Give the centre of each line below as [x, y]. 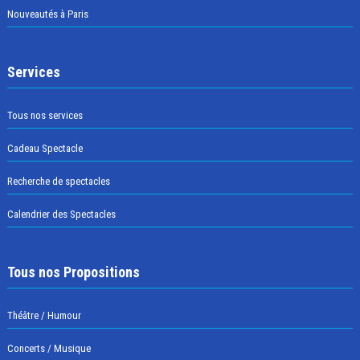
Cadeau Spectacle [45, 149]
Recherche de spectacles [58, 182]
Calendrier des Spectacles [61, 215]
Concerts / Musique [49, 349]
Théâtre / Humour [44, 316]
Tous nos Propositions [73, 272]
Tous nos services [45, 116]
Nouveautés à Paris [47, 14]
